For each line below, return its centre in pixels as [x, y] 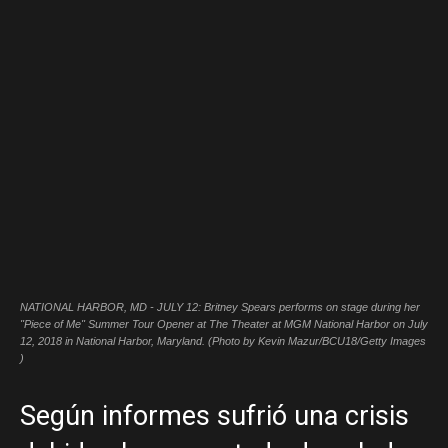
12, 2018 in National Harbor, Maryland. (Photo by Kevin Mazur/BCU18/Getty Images [223, 341]
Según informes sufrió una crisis [214, 416]
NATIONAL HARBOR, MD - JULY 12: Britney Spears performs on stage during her [220, 307]
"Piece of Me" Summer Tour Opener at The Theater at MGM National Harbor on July [224, 324]
